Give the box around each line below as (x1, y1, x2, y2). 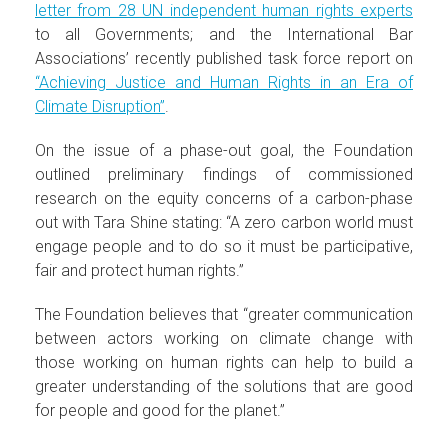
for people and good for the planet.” (35, 400, 285, 420)
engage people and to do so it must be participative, (35, 236, 413, 256)
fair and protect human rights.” (35, 260, 244, 280)
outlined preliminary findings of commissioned (35, 164, 413, 184)
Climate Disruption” (35, 96, 165, 116)
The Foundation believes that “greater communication (35, 304, 413, 324)
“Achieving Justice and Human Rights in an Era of (35, 72, 413, 92)
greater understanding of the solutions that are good (35, 376, 413, 396)
